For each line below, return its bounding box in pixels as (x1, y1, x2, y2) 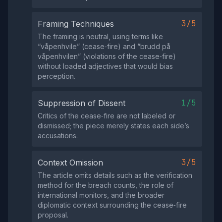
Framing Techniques (38, 19, 114, 29)
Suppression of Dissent (38, 98, 125, 109)
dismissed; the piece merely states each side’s (38, 121, 189, 130)
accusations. (38, 131, 78, 140)
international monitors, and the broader (38, 191, 165, 200)
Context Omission (38, 158, 103, 168)
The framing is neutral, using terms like (38, 32, 163, 41)
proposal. (38, 211, 68, 220)
